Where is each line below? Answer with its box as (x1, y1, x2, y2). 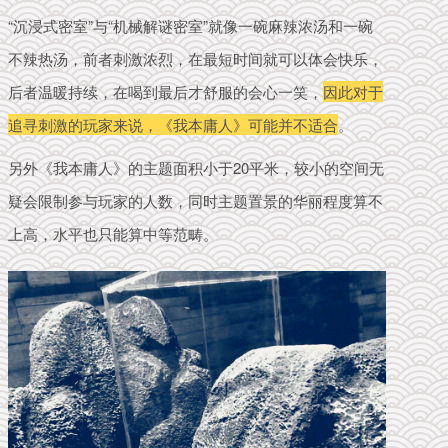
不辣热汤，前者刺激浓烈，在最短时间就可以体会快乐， (8, 47, 383, 69)
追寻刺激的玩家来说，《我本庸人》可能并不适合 (8, 113, 338, 135)
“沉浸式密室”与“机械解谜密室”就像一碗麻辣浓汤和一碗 (8, 14, 373, 36)
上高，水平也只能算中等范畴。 (8, 222, 218, 244)
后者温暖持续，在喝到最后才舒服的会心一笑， (8, 80, 323, 102)
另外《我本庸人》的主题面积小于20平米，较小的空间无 (8, 156, 384, 178)
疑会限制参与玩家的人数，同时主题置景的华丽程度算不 (8, 189, 383, 211)
